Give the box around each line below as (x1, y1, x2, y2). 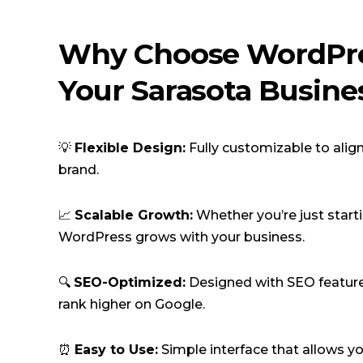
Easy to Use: (75, 341, 158, 357)
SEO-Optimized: (74, 274, 186, 290)
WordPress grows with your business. (58, 228, 305, 245)
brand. (58, 162, 99, 178)
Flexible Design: (75, 140, 186, 156)
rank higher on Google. (58, 296, 205, 312)
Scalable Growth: (75, 207, 193, 223)
